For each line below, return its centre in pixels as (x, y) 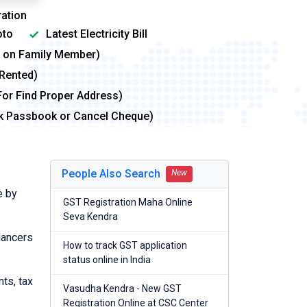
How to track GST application (125, 246)
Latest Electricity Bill (95, 34)
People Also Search (111, 174)
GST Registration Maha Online (128, 202)
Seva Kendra (90, 217)
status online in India (107, 260)
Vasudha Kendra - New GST (122, 289)
